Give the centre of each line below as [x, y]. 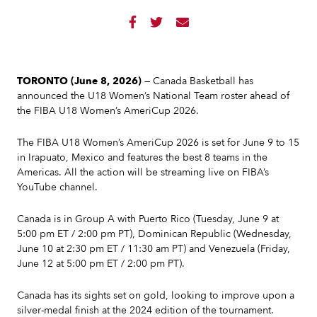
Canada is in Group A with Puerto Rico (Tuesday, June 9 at [148, 219]
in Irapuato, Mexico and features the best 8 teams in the [142, 157]
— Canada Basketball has [197, 81]
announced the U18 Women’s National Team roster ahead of [153, 96]
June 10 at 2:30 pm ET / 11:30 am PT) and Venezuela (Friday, [154, 249]
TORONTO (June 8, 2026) [79, 81]
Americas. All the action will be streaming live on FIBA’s [143, 172]
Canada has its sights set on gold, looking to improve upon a [156, 295]
